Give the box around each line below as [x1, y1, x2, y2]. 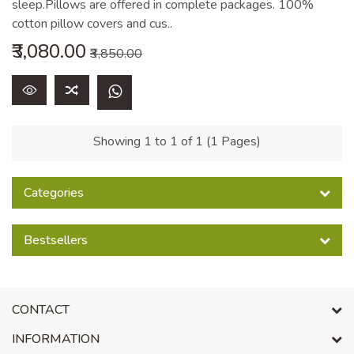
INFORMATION [12, 330, 100, 348]
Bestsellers [24, 232, 88, 249]
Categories [24, 184, 84, 201]
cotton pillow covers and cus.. [12, 15, 172, 32]
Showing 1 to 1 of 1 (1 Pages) [93, 133, 261, 150]
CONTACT [12, 301, 70, 318]
